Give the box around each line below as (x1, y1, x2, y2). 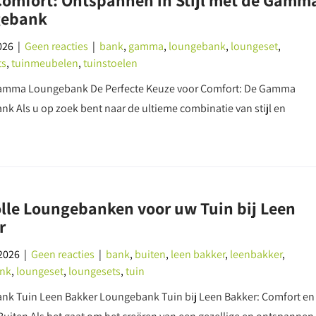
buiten (134, 247, 166, 262)
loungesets (68, 264, 121, 279)
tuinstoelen (83, 56, 138, 71)
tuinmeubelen (11, 56, 78, 71)
